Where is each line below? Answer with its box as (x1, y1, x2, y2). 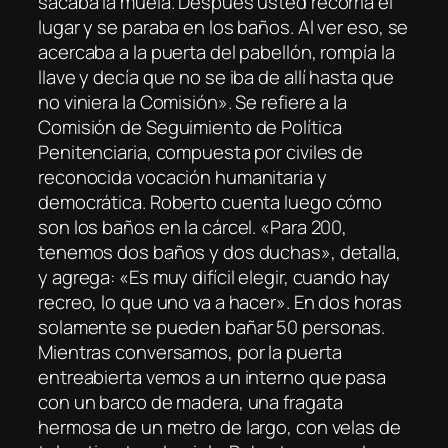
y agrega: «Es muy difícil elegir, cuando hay (38, 263, 390, 290)
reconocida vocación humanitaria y (38, 163, 327, 190)
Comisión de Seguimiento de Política (38, 113, 342, 140)
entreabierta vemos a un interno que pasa (38, 363, 386, 390)
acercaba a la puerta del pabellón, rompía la (38, 38, 395, 65)
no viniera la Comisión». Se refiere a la (38, 88, 347, 115)
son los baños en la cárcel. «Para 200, (38, 213, 348, 240)
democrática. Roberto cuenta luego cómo (38, 188, 383, 215)
